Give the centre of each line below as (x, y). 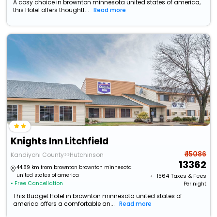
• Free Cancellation (37, 183)
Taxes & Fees (188, 176)
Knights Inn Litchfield (60, 141)
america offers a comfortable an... (64, 204)
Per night (195, 184)
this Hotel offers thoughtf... (51, 10)
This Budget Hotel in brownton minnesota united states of (98, 196)
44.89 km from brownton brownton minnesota (74, 168)
